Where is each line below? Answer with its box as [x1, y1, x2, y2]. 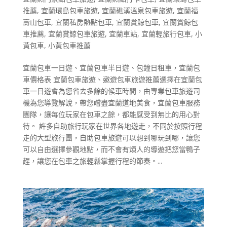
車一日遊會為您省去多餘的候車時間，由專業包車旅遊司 [22, 86, 200, 96]
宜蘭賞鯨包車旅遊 [48, 29, 105, 39]
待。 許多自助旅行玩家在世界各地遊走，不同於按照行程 [22, 121, 202, 131]
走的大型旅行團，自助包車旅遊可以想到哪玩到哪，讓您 [22, 133, 200, 143]
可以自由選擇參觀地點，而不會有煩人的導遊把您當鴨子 [22, 144, 200, 155]
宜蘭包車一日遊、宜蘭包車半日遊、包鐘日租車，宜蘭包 [22, 63, 200, 73]
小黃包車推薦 [48, 41, 91, 51]
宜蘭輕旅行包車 [141, 29, 191, 39]
